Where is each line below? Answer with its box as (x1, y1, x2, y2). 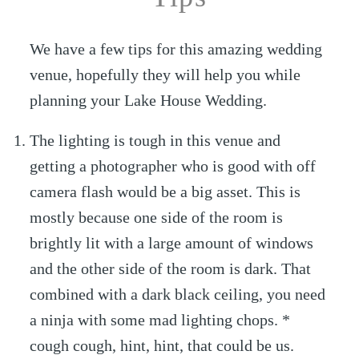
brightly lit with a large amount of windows (30, 234, 314, 252)
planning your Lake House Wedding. (30, 91, 268, 110)
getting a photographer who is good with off (30, 157, 317, 175)
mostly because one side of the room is (30, 208, 284, 227)
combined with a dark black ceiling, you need (30, 285, 326, 304)
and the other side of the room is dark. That (30, 260, 312, 278)
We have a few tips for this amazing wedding (30, 40, 323, 58)
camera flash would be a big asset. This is (30, 183, 301, 201)
